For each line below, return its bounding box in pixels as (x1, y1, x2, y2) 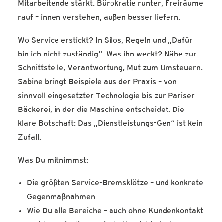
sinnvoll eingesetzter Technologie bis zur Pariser (18, 92, 195, 100)
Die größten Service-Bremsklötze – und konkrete (27, 179, 203, 187)
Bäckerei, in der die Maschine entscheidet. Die (18, 106, 184, 114)
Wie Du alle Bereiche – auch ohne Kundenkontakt (27, 207, 203, 215)
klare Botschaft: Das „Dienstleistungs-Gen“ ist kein (18, 120, 203, 128)
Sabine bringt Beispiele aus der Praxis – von (18, 78, 177, 86)
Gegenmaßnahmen (27, 193, 95, 201)
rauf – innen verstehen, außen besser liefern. (18, 14, 180, 22)
